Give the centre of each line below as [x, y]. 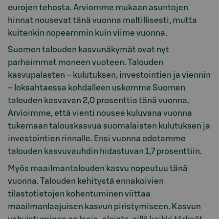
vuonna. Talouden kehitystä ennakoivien [86, 181]
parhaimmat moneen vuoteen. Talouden [86, 63]
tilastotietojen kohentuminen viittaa [79, 194]
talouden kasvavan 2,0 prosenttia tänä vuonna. [99, 101]
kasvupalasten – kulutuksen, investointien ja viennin [109, 75]
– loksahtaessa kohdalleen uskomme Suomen [97, 88]
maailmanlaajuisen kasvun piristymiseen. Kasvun [104, 206]
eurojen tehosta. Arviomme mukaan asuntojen [98, 7]
